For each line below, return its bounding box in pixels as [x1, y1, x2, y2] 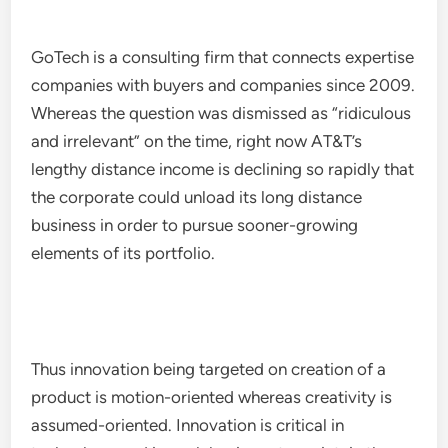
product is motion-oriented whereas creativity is [31, 387, 393, 407]
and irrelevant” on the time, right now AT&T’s [31, 131, 363, 151]
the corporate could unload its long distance [31, 187, 363, 207]
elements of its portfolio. [31, 243, 216, 263]
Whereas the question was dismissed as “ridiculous [31, 103, 412, 123]
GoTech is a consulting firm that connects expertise [31, 47, 415, 67]
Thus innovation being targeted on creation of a [31, 359, 387, 379]
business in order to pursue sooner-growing [31, 215, 359, 235]
